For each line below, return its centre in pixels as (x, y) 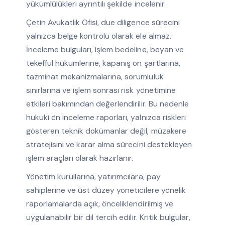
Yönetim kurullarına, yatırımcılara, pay (93, 177)
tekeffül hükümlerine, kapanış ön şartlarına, (103, 63)
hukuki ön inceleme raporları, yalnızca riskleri (106, 118)
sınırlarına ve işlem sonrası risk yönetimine (101, 90)
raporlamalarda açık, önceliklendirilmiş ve (99, 204)
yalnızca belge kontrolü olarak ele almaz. (98, 36)
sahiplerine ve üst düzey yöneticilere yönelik (106, 190)
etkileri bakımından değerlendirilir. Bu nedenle (107, 104)
